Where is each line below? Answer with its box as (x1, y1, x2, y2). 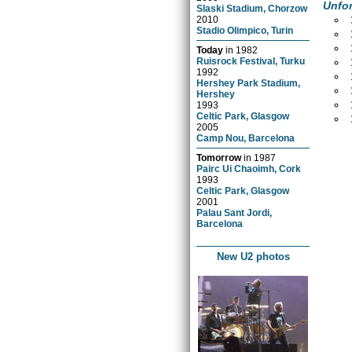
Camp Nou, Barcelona (196, 132, 295, 143)
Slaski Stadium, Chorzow (196, 2, 308, 13)
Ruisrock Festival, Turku (196, 55, 306, 66)
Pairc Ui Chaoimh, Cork (196, 163, 302, 174)
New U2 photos (216, 250, 290, 262)
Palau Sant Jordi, (196, 207, 273, 218)
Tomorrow (196, 152, 242, 163)
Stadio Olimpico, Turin (196, 24, 294, 35)
